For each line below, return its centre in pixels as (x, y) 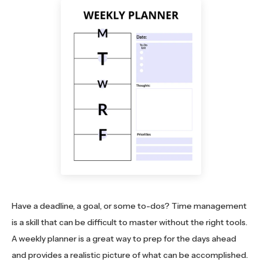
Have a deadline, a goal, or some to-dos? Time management (129, 206)
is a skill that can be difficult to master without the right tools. (130, 223)
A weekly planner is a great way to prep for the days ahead (124, 239)
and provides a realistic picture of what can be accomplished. (130, 255)
